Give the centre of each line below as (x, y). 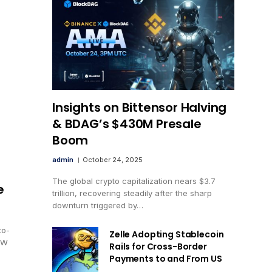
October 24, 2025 (113, 159)
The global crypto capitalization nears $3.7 (134, 181)
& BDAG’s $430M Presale (127, 124)
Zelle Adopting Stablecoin (167, 234)
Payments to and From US (166, 258)
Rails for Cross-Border (158, 246)
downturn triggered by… (98, 205)
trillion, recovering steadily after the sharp (132, 193)
